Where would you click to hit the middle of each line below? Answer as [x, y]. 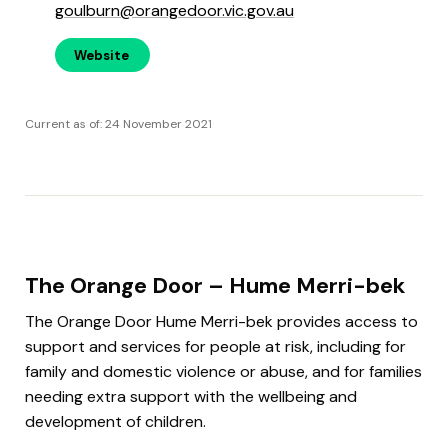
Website [101, 55]
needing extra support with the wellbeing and [191, 396]
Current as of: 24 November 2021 [118, 123]
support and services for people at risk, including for [215, 346]
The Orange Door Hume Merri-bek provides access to [221, 321]
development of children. [115, 421]
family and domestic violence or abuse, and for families [223, 371]
